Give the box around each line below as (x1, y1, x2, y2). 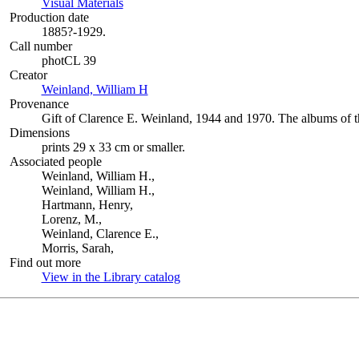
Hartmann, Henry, (41, 198, 133, 212)
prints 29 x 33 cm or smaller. (41, 140, 185, 154)
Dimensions (9, 126, 70, 139)
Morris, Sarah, (41, 241, 114, 255)
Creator (9, 68, 47, 82)
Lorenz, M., (41, 212, 102, 226)
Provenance (9, 97, 69, 111)
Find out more (9, 256, 81, 269)
